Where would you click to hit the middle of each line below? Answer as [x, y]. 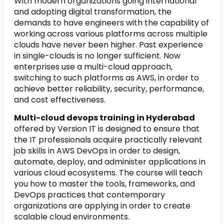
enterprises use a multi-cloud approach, [93, 66]
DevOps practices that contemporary [89, 194]
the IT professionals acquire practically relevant [108, 139]
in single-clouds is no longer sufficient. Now [97, 55]
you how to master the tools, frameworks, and [104, 183]
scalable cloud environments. [72, 216]
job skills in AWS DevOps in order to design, [97, 150]
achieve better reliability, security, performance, [109, 88]
